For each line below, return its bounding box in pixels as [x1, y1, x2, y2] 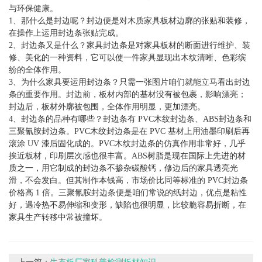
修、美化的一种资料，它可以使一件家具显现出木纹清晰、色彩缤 [9, 53, 246, 63]
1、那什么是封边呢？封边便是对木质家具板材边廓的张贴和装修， [9, 16, 250, 26]
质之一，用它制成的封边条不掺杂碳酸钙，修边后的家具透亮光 [9, 164, 238, 173]
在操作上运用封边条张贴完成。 [9, 29, 123, 38]
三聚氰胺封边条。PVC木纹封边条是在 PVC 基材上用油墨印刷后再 [9, 127, 250, 136]
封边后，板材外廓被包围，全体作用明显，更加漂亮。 [9, 102, 205, 112]
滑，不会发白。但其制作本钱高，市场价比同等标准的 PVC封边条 [9, 176, 248, 185]
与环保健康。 [9, 4, 58, 13]
